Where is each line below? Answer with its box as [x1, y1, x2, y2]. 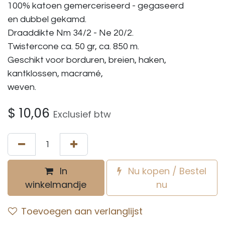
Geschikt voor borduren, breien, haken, [8, 55, 166, 65]
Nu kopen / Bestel [126, 165, 207, 177]
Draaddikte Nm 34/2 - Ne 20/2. [8, 28, 134, 38]
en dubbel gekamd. [8, 15, 86, 24]
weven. [8, 82, 36, 92]
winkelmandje [25, 178, 87, 191]
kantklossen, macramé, [8, 69, 103, 78]
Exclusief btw [53, 108, 111, 121]
